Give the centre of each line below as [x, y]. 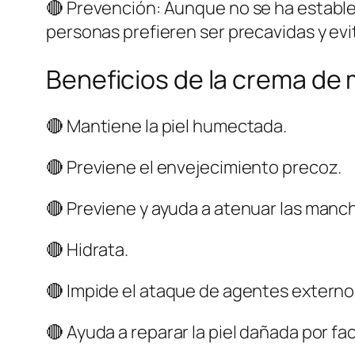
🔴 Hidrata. [87, 250]
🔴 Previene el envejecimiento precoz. [194, 168]
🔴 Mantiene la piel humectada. [167, 126]
